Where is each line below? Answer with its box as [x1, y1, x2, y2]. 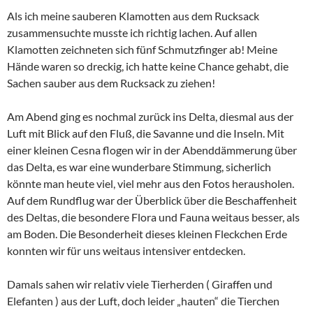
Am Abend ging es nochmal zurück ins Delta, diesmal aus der [7, 110, 293, 124]
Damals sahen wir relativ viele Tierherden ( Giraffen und [7, 277, 272, 291]
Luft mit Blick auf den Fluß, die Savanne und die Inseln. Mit [7, 126, 284, 140]
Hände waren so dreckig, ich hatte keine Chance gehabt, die [7, 59, 289, 73]
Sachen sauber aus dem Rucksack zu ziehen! [7, 76, 215, 90]
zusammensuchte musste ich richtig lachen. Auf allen [7, 26, 257, 40]
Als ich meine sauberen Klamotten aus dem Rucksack [7, 9, 259, 23]
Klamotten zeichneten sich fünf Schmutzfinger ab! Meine [7, 43, 277, 57]
